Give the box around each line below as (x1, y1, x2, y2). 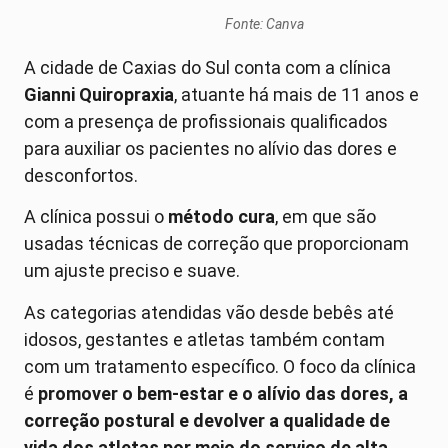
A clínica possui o (24, 206, 168, 228)
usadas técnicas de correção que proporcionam (24, 233, 409, 255)
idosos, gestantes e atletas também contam (24, 328, 385, 350)
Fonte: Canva (224, 15, 304, 32)
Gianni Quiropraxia (24, 83, 174, 105)
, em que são (275, 206, 376, 228)
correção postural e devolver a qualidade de (24, 409, 390, 431)
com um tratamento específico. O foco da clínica (24, 355, 416, 377)
